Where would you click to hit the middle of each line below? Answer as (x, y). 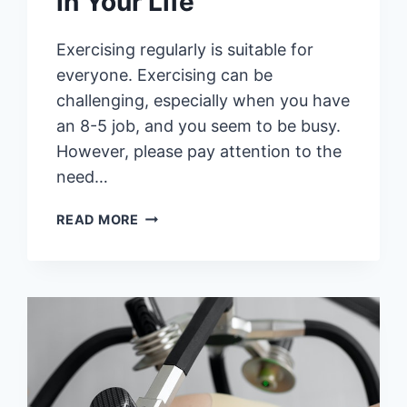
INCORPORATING (197, 320)
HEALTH (167, 257)
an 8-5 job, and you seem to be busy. (199, 125)
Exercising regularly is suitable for (185, 49)
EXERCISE (172, 341)
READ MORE (98, 219)
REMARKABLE (186, 236)
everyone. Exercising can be (165, 74)
